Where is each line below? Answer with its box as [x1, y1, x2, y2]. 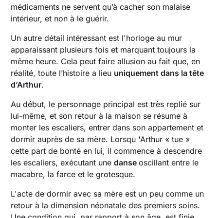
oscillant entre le [139, 158, 199, 168]
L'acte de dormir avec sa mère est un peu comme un [11, 189, 204, 199]
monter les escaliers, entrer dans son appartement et [11, 123, 204, 133]
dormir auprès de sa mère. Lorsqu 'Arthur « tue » [11, 134, 190, 145]
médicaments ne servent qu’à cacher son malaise [11, 2, 191, 12]
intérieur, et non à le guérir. [11, 14, 109, 24]
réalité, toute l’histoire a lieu [11, 68, 114, 78]
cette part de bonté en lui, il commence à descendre [11, 146, 202, 156]
